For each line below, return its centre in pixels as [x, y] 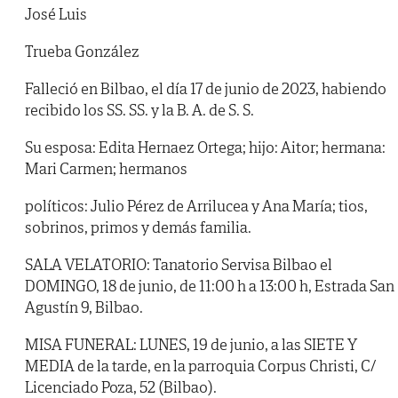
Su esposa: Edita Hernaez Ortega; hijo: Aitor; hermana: [205, 147]
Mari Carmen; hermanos [106, 169]
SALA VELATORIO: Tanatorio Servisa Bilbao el [179, 265]
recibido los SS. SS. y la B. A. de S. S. [139, 110]
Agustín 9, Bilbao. [84, 307]
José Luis [56, 14]
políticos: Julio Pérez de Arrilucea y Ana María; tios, [196, 206]
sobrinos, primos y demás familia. [138, 227]
